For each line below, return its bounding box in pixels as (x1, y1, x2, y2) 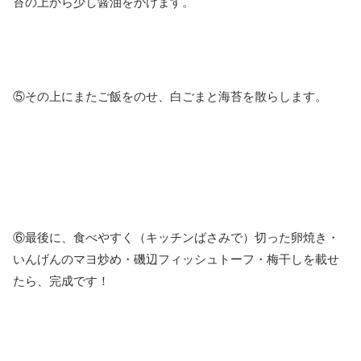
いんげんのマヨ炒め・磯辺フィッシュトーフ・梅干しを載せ (13, 252, 339, 267)
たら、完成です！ (13, 274, 110, 288)
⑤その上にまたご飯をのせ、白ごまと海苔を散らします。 (13, 89, 327, 103)
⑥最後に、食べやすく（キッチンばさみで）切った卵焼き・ (13, 230, 339, 245)
